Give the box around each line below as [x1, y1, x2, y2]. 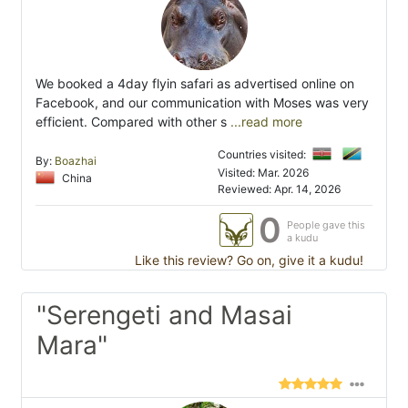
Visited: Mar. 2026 [218, 166, 310, 180]
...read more [227, 114, 302, 130]
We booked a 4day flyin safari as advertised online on [36, 76, 354, 92]
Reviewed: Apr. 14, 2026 [218, 182, 342, 197]
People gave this [287, 219, 365, 232]
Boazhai [55, 154, 97, 168]
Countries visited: [218, 148, 309, 162]
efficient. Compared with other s [36, 114, 227, 130]
